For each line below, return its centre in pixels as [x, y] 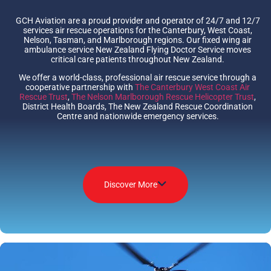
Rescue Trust [44, 97]
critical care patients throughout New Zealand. [138, 59]
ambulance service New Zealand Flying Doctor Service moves [138, 49]
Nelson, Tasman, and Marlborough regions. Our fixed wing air [138, 40]
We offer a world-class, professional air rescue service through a [138, 78]
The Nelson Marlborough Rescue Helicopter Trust [163, 97]
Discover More [131, 184]
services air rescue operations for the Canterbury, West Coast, [138, 30]
